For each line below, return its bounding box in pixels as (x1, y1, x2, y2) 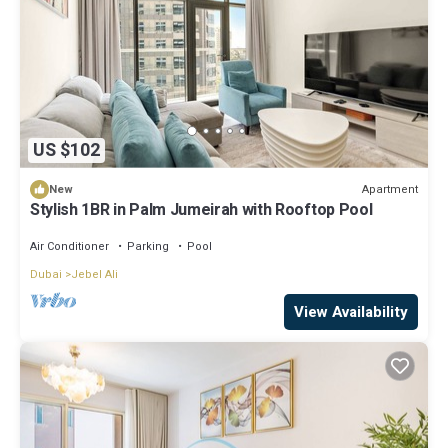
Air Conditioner (30, 238, 109, 256)
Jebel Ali (71, 266, 118, 284)
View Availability (294, 301, 408, 324)
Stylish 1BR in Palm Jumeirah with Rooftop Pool (30, 198, 373, 223)
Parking (127, 238, 169, 256)
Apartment (362, 180, 418, 198)
